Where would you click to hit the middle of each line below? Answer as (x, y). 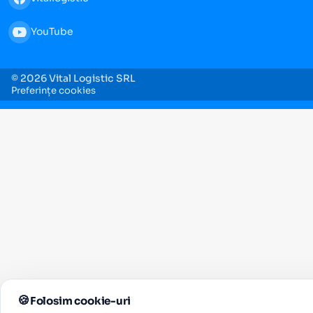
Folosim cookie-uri (80, 300)
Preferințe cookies (53, 91)
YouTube (52, 32)
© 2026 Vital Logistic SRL (73, 79)
